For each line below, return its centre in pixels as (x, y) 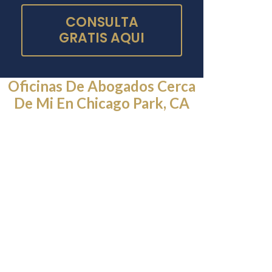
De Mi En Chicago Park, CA (102, 103)
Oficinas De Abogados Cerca (102, 86)
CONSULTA (102, 22)
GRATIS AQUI (102, 38)
